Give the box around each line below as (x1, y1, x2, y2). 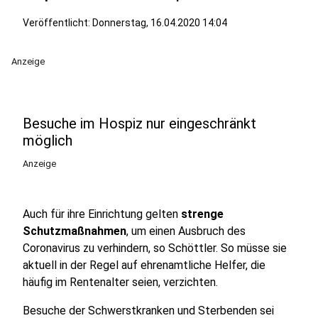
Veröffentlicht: (23, 17, 92, 28)
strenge (178, 207, 224, 221)
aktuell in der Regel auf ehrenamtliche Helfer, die (23, 258, 265, 272)
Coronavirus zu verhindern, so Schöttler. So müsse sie (23, 241, 287, 255)
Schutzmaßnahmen (23, 224, 126, 238)
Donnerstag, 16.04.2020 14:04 (92, 17, 227, 28)
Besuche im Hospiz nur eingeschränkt (23, 115, 256, 132)
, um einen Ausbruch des (126, 224, 246, 238)
